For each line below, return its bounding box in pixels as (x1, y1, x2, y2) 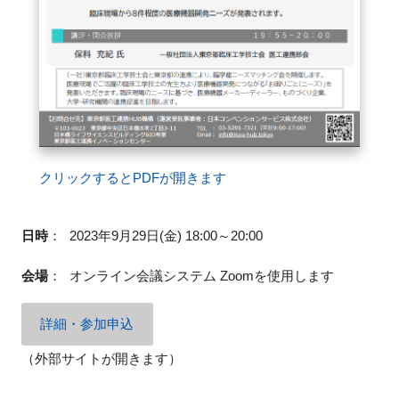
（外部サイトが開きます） (20, 351, 182, 367)
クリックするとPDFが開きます (38, 169, 226, 185)
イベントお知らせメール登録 (20, 61, 183, 75)
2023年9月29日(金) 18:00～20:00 (69, 227, 263, 243)
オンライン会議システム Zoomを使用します (69, 267, 334, 283)
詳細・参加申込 (40, 316, 134, 332)
